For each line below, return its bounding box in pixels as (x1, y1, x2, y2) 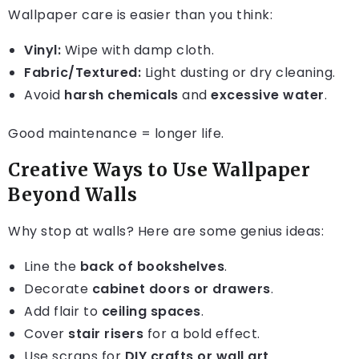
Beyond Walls (8, 184, 137, 207)
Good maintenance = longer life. (8, 124, 224, 143)
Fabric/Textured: (24, 63, 141, 83)
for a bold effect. (143, 325, 260, 344)
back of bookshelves (79, 257, 224, 276)
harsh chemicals (64, 86, 179, 105)
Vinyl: (24, 41, 61, 60)
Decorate (24, 280, 92, 299)
